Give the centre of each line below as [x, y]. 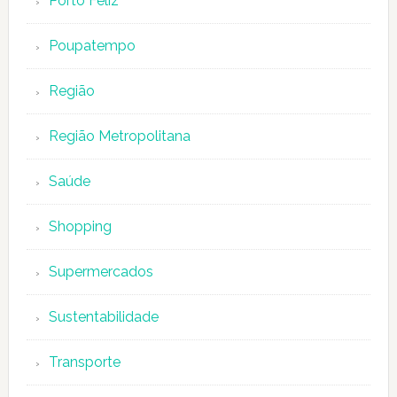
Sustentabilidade [103, 317]
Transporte [84, 362]
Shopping [80, 226]
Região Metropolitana [119, 136]
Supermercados [101, 272]
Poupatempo [92, 46]
